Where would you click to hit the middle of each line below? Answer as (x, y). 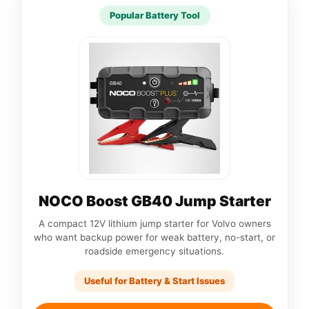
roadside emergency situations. (154, 251)
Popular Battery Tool (154, 15)
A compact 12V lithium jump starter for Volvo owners (154, 223)
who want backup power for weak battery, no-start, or (154, 237)
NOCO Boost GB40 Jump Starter (154, 201)
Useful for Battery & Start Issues (154, 280)
